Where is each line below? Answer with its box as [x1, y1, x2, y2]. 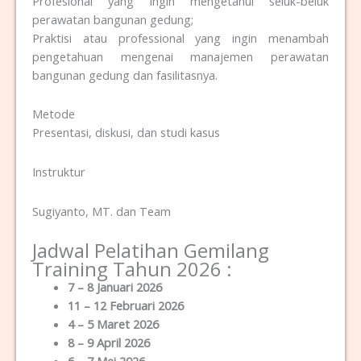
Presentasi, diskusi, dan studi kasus [32, 124, 220, 141]
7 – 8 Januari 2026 [67, 279, 162, 296]
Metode [32, 106, 75, 122]
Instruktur [32, 164, 85, 180]
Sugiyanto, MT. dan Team [32, 202, 171, 219]
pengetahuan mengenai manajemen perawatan [32, 48, 329, 64]
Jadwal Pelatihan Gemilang [32, 237, 269, 264]
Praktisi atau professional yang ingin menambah [32, 29, 329, 46]
